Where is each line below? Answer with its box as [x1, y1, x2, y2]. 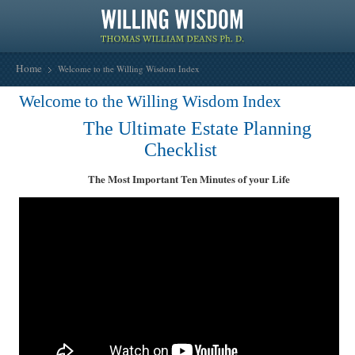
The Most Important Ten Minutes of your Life [88, 170, 291, 186]
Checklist [144, 139, 218, 160]
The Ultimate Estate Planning [50, 117, 312, 139]
